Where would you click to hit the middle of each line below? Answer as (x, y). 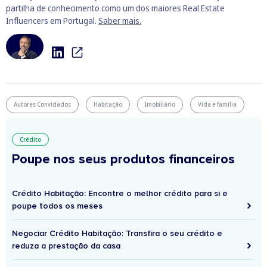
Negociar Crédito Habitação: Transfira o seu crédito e (117, 233)
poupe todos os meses (57, 206)
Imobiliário (160, 104)
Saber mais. (120, 20)
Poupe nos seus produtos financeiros (123, 159)
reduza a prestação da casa (66, 246)
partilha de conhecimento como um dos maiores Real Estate (115, 8)
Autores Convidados (42, 104)
